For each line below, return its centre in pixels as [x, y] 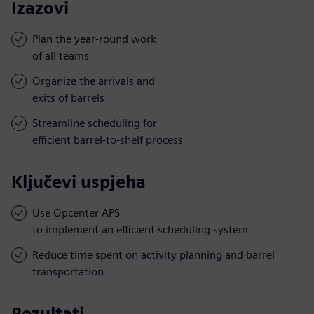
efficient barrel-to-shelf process [108, 139]
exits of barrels [68, 97]
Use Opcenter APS [76, 212]
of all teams [61, 55]
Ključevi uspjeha [78, 182]
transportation [68, 271]
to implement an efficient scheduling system [140, 229]
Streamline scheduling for [95, 123]
